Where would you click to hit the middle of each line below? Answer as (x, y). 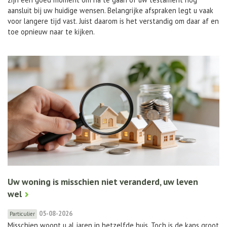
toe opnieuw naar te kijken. (51, 31)
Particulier (22, 214)
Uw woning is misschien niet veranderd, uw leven (103, 182)
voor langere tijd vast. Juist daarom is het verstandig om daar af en (113, 21)
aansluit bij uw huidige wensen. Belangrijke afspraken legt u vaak (110, 10)
